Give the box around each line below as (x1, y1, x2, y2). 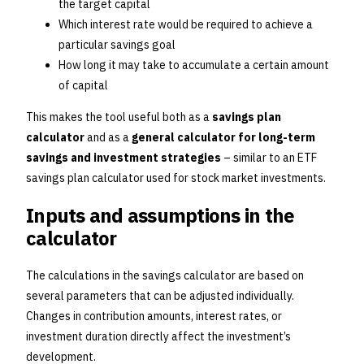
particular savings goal (58, 37, 175, 53)
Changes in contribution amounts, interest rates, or (26, 309, 282, 324)
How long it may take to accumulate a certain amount (58, 58, 329, 73)
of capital (58, 78, 108, 93)
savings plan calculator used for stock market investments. (26, 171, 326, 186)
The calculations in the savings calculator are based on (26, 268, 304, 284)
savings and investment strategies (26, 150, 221, 166)
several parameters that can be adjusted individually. (26, 288, 294, 304)
